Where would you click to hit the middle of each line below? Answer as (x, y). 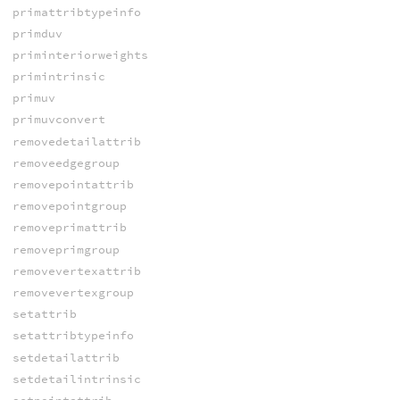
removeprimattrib (69, 228)
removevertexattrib (76, 271)
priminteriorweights (80, 54)
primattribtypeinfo (76, 12)
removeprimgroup (66, 249)
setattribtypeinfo (73, 336)
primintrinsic (58, 77)
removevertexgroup (73, 292)
